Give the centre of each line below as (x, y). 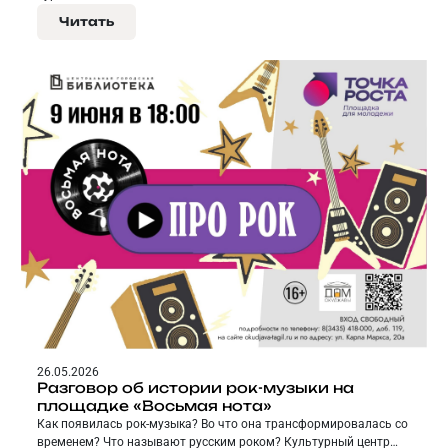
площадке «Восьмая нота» (154, 405)
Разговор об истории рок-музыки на (195, 387)
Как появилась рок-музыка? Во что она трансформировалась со (222, 423)
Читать (86, 22)
